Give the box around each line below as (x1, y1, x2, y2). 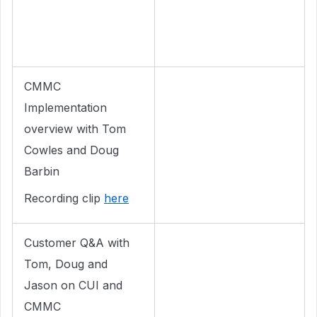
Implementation (24, 100, 107, 115)
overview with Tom (24, 122, 126, 136)
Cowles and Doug (24, 143, 119, 157)
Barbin (24, 164, 59, 178)
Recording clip (24, 191, 104, 205)
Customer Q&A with (24, 236, 129, 250)
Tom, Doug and (24, 257, 108, 271)
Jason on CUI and (24, 278, 122, 292)
